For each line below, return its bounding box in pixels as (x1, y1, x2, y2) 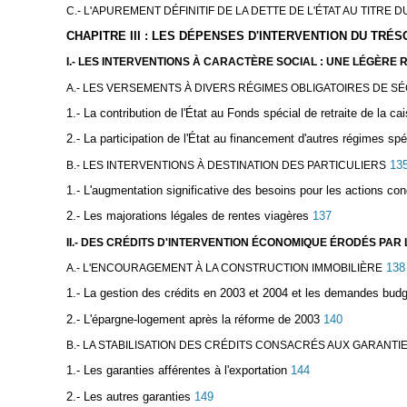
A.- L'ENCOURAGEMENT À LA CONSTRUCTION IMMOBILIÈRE (65, 261, 382, 274)
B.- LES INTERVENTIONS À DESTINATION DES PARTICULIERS (65, 158, 386, 172)
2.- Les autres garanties (65, 389, 191, 403)
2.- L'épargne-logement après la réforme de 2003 (65, 312, 320, 326)
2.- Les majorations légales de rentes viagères (65, 209, 309, 223)
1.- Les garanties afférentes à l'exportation (65, 363, 287, 378)
